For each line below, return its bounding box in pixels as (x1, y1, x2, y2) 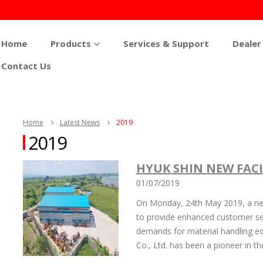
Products (50, 38, 91, 49)
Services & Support (123, 38, 209, 49)
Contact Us (1, 60, 51, 72)
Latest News (60, 117, 100, 127)
